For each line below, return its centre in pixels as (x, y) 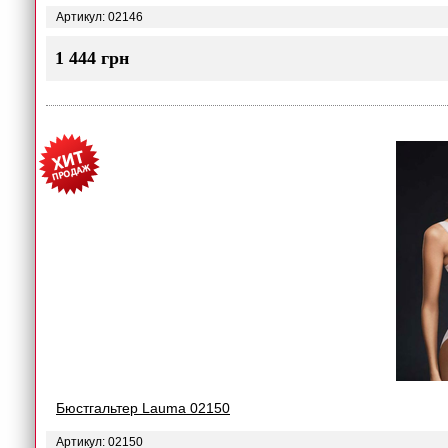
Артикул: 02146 (99, 17)
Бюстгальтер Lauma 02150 (143, 408)
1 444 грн (92, 58)
